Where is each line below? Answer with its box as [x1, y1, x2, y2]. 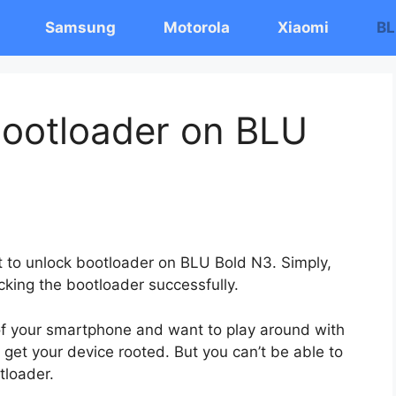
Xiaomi [278, 19, 329, 36]
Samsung [45, 19, 116, 36]
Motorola [164, 19, 230, 36]
